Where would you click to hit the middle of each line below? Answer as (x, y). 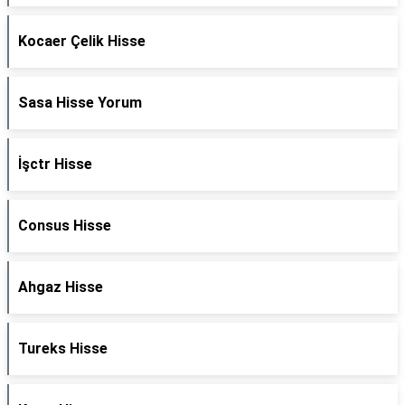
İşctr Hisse (55, 164)
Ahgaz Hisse (61, 287)
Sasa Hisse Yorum (80, 103)
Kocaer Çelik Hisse (82, 41)
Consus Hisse (65, 226)
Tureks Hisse (63, 348)
